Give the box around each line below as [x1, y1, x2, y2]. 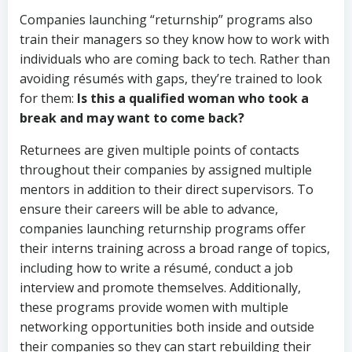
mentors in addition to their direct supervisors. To [20, 180, 313, 198]
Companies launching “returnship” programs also [20, 10, 313, 28]
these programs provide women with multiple [20, 298, 288, 316]
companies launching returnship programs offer [20, 219, 306, 237]
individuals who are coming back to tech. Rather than [20, 49, 330, 68]
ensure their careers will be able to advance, [20, 200, 278, 218]
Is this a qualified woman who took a [77, 89, 309, 107]
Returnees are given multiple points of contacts [20, 141, 299, 159]
